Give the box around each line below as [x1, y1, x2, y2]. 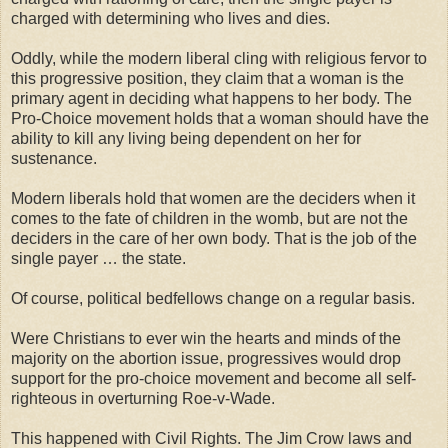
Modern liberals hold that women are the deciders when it [11, 189, 415, 207]
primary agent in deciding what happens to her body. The [11, 89, 412, 107]
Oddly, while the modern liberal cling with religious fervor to [11, 49, 427, 67]
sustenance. [11, 149, 97, 167]
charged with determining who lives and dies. [11, 9, 330, 27]
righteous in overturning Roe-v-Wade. [11, 389, 275, 407]
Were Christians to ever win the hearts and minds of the [11, 329, 401, 347]
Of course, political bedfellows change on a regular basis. [11, 289, 415, 307]
